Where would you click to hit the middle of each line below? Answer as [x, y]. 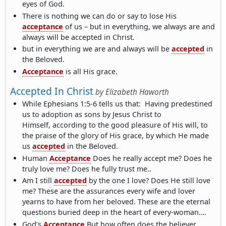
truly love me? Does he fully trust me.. [87, 168]
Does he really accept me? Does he [152, 158]
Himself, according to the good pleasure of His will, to [115, 125]
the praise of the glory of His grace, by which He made [116, 135]
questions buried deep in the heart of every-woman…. [115, 212]
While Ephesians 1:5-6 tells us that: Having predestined [118, 103]
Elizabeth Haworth [137, 92]
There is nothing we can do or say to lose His [100, 16]
